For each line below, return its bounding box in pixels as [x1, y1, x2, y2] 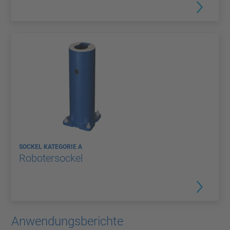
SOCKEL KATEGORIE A [19, 143, 82, 150]
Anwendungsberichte [11, 214, 123, 228]
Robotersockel [19, 151, 83, 164]
